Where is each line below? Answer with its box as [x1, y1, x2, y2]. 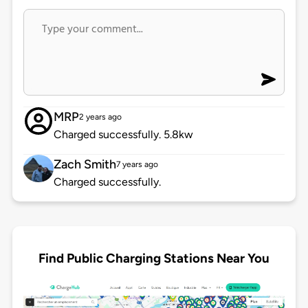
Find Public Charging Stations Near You [38, 250, 269, 266]
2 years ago [78, 112, 122, 122]
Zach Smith [53, 157, 116, 173]
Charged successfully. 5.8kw [53, 128, 193, 142]
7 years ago [115, 159, 158, 170]
